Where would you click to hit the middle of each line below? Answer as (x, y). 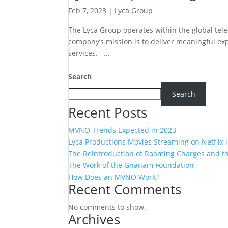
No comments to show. (107, 207)
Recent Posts (108, 112)
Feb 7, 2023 (88, 10)
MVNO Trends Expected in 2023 (122, 130)
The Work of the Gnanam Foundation (131, 165)
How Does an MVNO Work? (114, 177)
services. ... (89, 53)
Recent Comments (125, 189)
